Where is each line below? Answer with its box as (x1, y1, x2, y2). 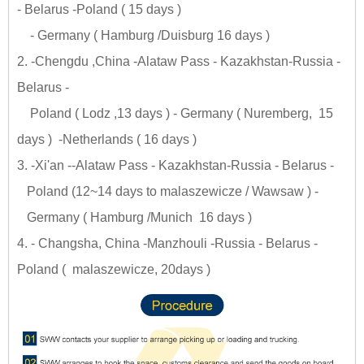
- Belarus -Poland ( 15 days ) (17, 2, 184, 16)
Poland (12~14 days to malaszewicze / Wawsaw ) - (17, 184, 322, 198)
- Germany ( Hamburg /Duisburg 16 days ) (17, 28, 270, 42)
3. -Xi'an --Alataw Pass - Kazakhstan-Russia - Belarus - (17, 158, 334, 172)
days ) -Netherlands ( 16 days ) (17, 132, 197, 146)
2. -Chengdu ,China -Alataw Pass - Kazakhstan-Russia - (17, 54, 340, 68)
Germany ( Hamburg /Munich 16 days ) (17, 210, 252, 224)
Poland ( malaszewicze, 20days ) (17, 262, 210, 276)
